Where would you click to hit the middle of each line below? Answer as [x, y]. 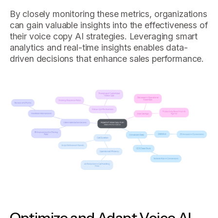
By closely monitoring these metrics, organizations [108, 14]
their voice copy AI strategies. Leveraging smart [104, 36]
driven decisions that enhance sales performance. [107, 58]
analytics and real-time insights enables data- [99, 47]
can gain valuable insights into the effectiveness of [109, 25]
